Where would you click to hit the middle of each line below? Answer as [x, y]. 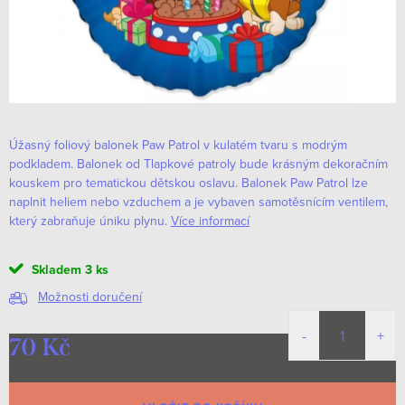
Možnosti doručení [90, 297]
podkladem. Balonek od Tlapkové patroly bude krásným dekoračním [198, 164]
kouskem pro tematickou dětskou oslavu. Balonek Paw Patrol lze [188, 183]
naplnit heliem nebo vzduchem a [100, 202]
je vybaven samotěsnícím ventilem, [289, 202]
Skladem [55, 270]
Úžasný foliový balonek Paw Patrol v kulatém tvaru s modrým [178, 145]
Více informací [210, 221]
